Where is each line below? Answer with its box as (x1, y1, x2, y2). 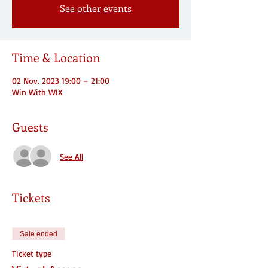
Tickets (12, 189, 50, 205)
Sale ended (20, 230, 57, 238)
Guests (12, 118, 48, 135)
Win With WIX (12, 87, 63, 97)
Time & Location (12, 49, 100, 65)
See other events (60, 2, 132, 14)
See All (60, 151, 83, 162)
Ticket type (12, 248, 51, 258)
